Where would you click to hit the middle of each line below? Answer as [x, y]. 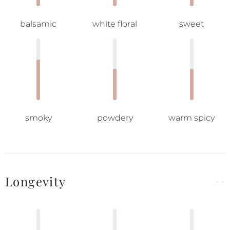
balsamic [39, 24]
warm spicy [192, 118]
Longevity [36, 181]
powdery [115, 118]
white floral [115, 24]
